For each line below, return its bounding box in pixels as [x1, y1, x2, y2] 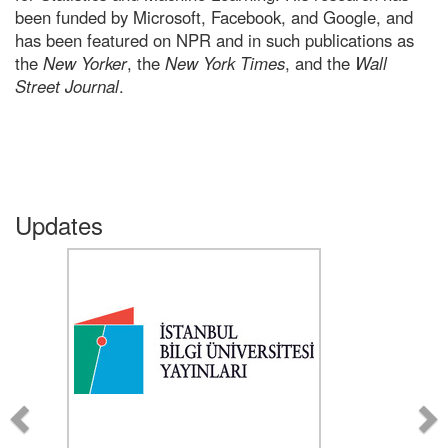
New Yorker [43, 50, 127, 75]
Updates [15, 206, 103, 242]
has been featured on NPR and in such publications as [15, 27, 414, 52]
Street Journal [15, 73, 119, 98]
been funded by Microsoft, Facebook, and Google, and [15, 4, 413, 29]
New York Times [165, 50, 285, 75]
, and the [285, 50, 355, 75]
